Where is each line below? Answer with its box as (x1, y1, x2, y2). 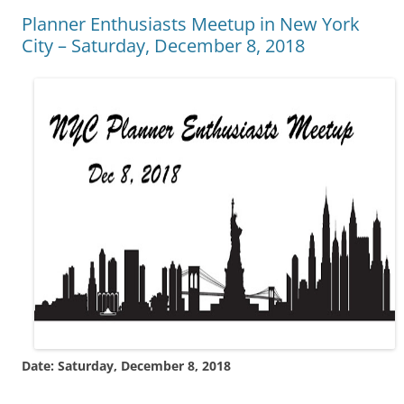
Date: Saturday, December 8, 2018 (22, 356, 231, 374)
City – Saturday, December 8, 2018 (22, 32, 305, 58)
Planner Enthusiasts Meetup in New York (22, 11, 360, 36)
